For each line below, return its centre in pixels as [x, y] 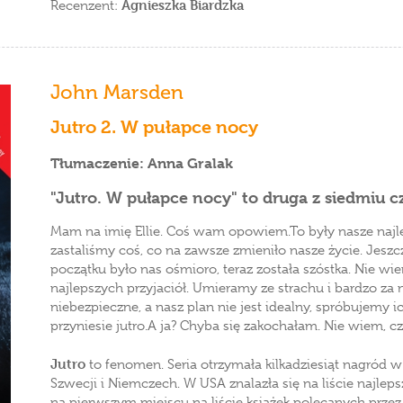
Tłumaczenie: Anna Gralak [142, 163]
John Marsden [117, 92]
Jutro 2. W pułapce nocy [154, 127]
